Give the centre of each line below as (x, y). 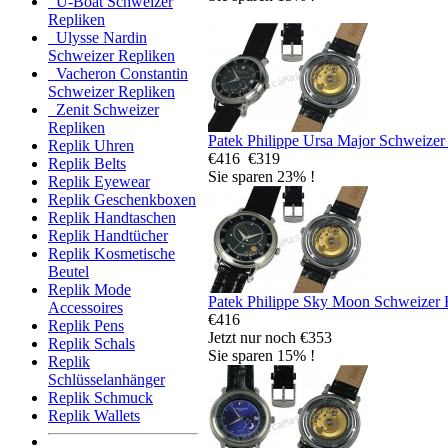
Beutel (68, 272)
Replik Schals (91, 344)
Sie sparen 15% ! (261, 355)
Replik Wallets (94, 416)
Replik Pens (86, 326)
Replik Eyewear (99, 182)
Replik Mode (89, 290)
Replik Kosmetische (111, 254)
